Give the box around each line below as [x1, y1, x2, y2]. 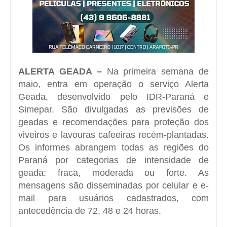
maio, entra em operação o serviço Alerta [18, 79, 209, 89]
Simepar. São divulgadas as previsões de [18, 104, 209, 115]
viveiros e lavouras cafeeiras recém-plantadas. [18, 129, 209, 140]
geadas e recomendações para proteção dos [18, 117, 209, 127]
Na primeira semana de [101, 66, 209, 77]
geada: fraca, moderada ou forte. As [18, 167, 209, 178]
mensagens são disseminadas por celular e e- [18, 180, 209, 191]
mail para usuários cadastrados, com [18, 193, 209, 203]
